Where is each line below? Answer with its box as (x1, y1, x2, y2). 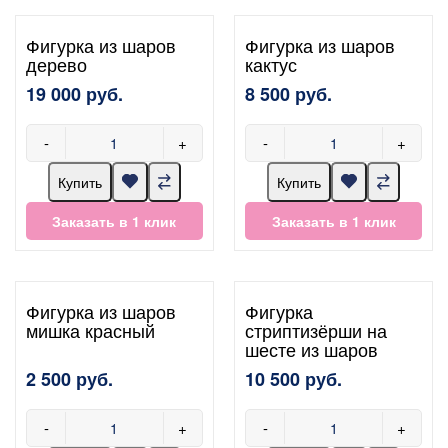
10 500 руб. (245, 365, 343, 392)
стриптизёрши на (245, 316, 388, 343)
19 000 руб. (26, 80, 123, 107)
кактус (245, 50, 298, 77)
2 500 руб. (26, 365, 113, 392)
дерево (26, 50, 87, 77)
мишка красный (26, 316, 155, 343)
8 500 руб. (245, 80, 333, 107)
